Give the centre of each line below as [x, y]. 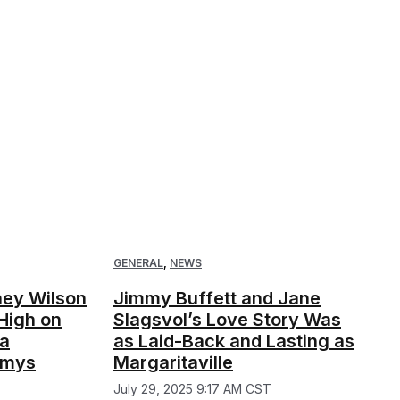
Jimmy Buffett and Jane [217, 299]
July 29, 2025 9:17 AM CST [192, 389]
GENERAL [138, 263]
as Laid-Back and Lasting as [234, 342]
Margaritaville [173, 363]
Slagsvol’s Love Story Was [227, 320]
